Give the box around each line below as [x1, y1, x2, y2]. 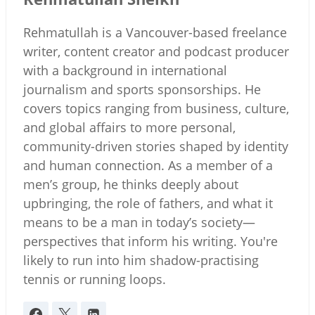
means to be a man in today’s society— [23, 213, 255, 231]
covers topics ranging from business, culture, [23, 99, 289, 117]
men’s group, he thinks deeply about [23, 175, 238, 193]
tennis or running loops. [23, 270, 166, 288]
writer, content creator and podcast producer [23, 42, 289, 60]
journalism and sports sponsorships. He [23, 80, 261, 98]
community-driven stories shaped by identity [23, 137, 288, 155]
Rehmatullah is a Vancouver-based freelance [23, 23, 287, 41]
